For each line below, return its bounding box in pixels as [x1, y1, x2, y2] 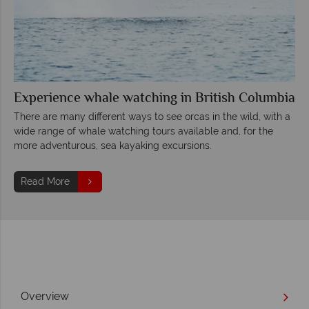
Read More [21, 175, 70, 187]
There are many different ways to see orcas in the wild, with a [14, 110, 290, 122]
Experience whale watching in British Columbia [14, 88, 295, 110]
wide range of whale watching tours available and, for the [14, 125, 273, 137]
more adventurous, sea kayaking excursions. [14, 139, 212, 151]
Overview [21, 290, 69, 303]
